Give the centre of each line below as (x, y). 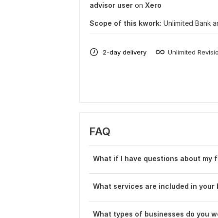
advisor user (111, 5)
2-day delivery (125, 52)
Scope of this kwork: (126, 23)
